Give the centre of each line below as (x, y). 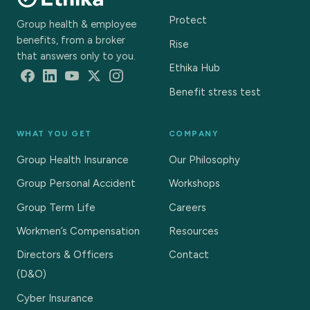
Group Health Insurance (73, 159)
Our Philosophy (204, 159)
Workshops (194, 184)
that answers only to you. (76, 56)
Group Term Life (56, 207)
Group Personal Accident (76, 184)
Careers (188, 207)
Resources (194, 231)
